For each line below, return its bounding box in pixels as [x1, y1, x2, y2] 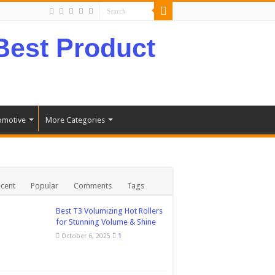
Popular [31, 181, 58, 190]
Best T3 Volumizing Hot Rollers [56, 206, 163, 215]
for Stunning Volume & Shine [56, 217, 156, 227]
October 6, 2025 [61, 232, 110, 239]
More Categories [45, 115, 105, 125]
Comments [74, 181, 112, 190]
